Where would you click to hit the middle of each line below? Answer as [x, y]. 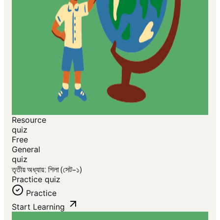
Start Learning [38, 207]
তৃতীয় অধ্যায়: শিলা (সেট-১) [47, 169]
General [26, 149]
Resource [29, 120]
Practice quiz [36, 179]
